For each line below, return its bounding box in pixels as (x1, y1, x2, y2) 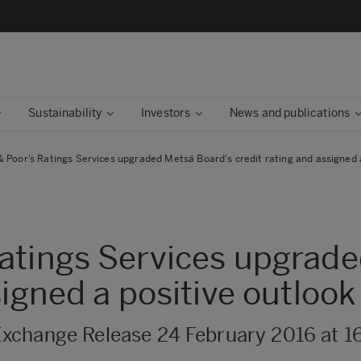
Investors (140, 106, 191, 120)
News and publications (229, 106, 351, 120)
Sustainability (28, 106, 102, 120)
